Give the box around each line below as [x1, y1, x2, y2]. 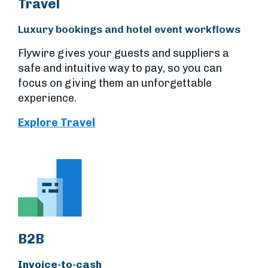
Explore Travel [18, 115, 95, 129]
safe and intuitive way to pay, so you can [18, 61, 222, 75]
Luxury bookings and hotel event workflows [18, 22, 240, 35]
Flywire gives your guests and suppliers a [18, 46, 229, 60]
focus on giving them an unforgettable [18, 76, 212, 90]
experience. [18, 91, 77, 105]
